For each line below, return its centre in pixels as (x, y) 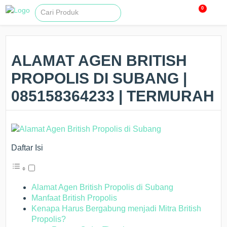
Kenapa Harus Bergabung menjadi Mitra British (117, 209)
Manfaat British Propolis (74, 198)
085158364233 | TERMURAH (113, 96)
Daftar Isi (27, 148)
